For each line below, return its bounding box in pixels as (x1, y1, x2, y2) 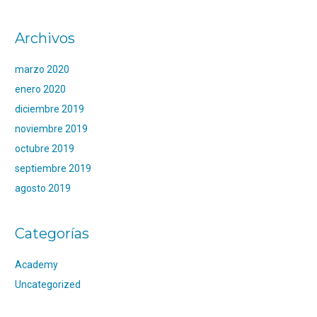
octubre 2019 (15, 143, 74, 154)
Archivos (15, 30, 75, 47)
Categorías (15, 225, 89, 242)
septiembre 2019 (15, 163, 91, 174)
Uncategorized (15, 279, 81, 290)
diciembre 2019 (15, 103, 84, 115)
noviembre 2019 (15, 123, 88, 134)
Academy (15, 259, 58, 270)
